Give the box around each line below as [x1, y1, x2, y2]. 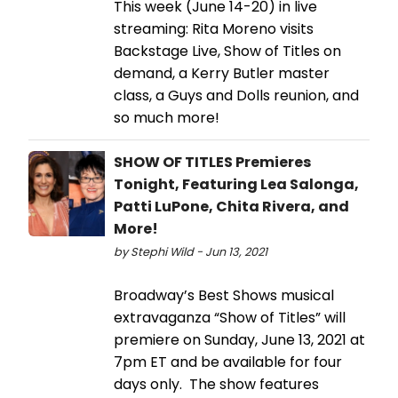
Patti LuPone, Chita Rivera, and [114, 196, 349, 218]
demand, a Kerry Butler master [114, 63, 330, 84]
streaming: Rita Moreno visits [114, 19, 314, 40]
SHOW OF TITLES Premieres [114, 152, 311, 173]
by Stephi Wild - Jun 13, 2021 [114, 244, 267, 260]
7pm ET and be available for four [114, 352, 342, 373]
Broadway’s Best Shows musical [114, 285, 334, 306]
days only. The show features [114, 374, 319, 395]
